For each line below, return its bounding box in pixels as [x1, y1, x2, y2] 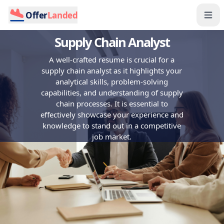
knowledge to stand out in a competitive [42, 120, 181, 130]
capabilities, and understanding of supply [40, 87, 183, 97]
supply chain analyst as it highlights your [41, 65, 182, 75]
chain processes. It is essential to [55, 98, 168, 108]
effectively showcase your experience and [40, 109, 183, 119]
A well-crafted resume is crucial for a [49, 54, 175, 64]
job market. [92, 131, 132, 141]
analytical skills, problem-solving [55, 76, 168, 86]
